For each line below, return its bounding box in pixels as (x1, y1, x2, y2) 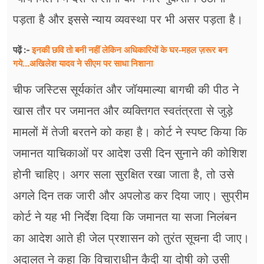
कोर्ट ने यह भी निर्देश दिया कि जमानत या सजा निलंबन (13, 210, 236, 224)
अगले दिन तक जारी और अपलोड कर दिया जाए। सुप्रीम (13, 189, 249, 203)
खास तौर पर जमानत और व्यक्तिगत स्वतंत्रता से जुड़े (13, 104, 233, 118)
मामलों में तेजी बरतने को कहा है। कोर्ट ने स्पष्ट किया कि (13, 126, 247, 139)
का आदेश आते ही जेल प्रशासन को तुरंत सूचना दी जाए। (13, 232, 249, 245)
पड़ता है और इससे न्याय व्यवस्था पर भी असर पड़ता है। (13, 13, 243, 27)
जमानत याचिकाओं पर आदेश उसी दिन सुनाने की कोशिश (13, 147, 247, 160)
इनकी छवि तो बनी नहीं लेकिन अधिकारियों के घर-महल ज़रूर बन (32, 44, 227, 56)
